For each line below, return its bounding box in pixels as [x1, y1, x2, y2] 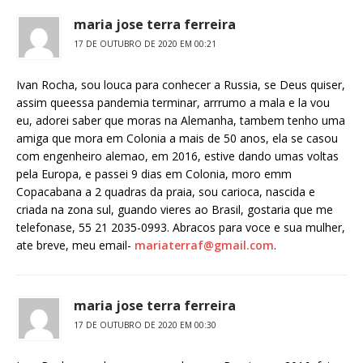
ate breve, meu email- [16, 237, 135, 254]
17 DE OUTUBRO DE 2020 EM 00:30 [74, 319, 216, 331]
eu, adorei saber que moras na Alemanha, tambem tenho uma [16, 113, 345, 129]
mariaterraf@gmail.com [135, 237, 274, 254]
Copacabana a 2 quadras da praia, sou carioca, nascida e [16, 184, 315, 200]
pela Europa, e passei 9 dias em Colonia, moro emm [16, 166, 292, 182]
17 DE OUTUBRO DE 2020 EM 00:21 [74, 38, 216, 50]
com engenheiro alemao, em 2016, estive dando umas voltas [16, 148, 339, 164]
